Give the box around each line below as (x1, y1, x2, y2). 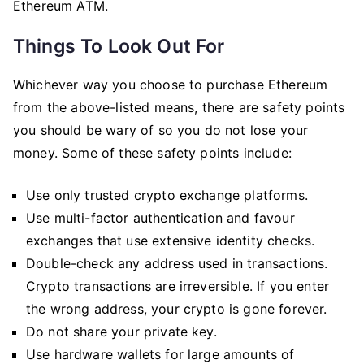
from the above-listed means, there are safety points (13, 99, 345, 115)
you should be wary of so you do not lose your (13, 122, 309, 138)
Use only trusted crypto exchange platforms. (26, 187, 308, 203)
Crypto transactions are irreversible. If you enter (26, 278, 330, 294)
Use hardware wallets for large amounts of (26, 346, 295, 362)
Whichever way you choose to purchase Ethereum (13, 76, 328, 93)
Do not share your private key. (26, 323, 217, 340)
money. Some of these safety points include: (13, 145, 292, 161)
